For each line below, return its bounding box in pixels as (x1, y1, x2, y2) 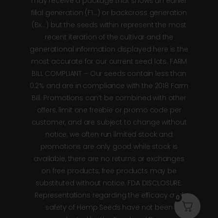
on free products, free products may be (41, 166, 177, 176)
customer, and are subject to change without (31, 117, 187, 127)
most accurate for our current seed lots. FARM (31, 56, 187, 67)
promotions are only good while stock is (40, 142, 178, 152)
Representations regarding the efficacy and (34, 190, 184, 200)
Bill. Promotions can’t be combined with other (32, 93, 186, 103)
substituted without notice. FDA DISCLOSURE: (36, 178, 182, 188)
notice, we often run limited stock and (45, 129, 173, 140)
